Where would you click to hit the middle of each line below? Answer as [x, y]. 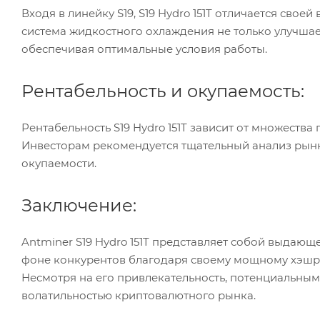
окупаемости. [59, 163]
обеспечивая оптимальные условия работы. [144, 49]
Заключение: [79, 205]
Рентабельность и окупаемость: [163, 91]
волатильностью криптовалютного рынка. [139, 295]
